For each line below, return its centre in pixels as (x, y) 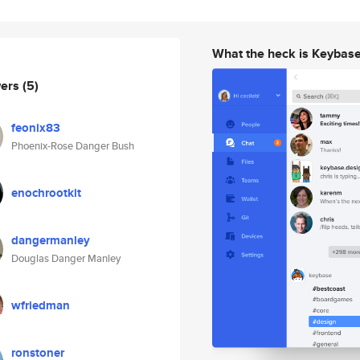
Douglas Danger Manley (66, 258)
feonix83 (36, 128)
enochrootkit (46, 193)
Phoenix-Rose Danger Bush (73, 146)
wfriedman (41, 305)
